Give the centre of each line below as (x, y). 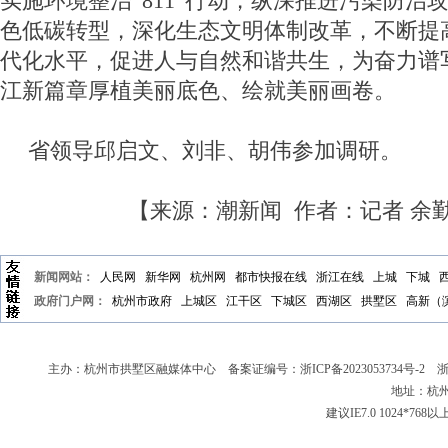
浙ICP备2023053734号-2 (362, 369)
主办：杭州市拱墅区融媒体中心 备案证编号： (174, 369)
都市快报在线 (271, 277)
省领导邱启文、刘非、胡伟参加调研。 (215, 151)
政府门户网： (70, 301)
